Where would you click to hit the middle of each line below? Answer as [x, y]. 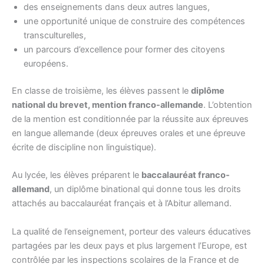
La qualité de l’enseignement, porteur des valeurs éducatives [131, 231]
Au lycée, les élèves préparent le [77, 175]
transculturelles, [55, 36]
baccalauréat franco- [186, 175]
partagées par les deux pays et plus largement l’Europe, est [129, 245]
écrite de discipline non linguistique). [84, 147]
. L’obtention [228, 105]
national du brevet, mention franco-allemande [108, 105]
